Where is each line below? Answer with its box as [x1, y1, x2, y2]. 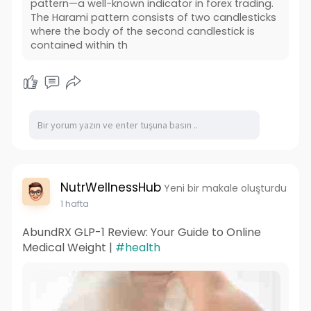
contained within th [30, 37, 128, 52]
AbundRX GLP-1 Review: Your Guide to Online [22, 224, 261, 240]
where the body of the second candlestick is [30, 24, 255, 38]
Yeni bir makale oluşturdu [163, 180, 287, 195]
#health [115, 239, 160, 255]
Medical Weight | [22, 239, 115, 255]
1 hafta [60, 196, 89, 210]
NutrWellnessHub [60, 178, 161, 196]
